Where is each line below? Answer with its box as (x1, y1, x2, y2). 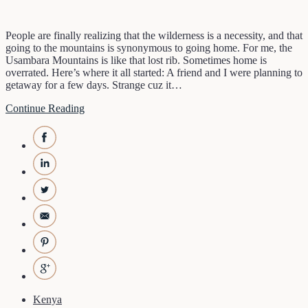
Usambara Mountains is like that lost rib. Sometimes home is (5, 54, 267, 66)
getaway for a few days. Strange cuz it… (5, 78, 182, 91)
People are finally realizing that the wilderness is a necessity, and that (5, 29, 302, 41)
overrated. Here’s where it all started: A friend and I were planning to (5, 66, 302, 78)
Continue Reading (5, 102, 85, 114)
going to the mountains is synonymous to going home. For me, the (5, 41, 292, 54)
